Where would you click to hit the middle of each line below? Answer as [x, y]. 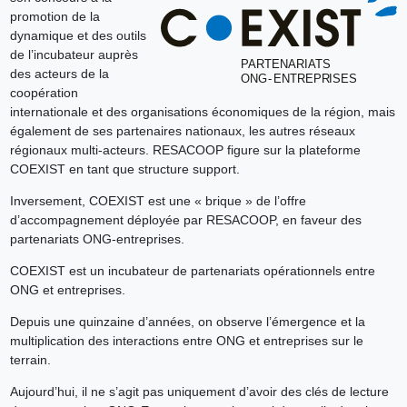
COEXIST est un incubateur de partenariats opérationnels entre [192, 271]
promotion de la [55, 17]
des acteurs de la [59, 74]
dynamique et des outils [78, 36]
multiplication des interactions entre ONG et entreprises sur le [186, 341]
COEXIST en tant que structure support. [124, 169]
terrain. [30, 360]
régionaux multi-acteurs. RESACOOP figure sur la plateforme [185, 150]
